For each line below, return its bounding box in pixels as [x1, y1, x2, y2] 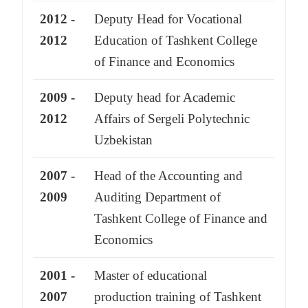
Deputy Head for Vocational [94, 12, 243, 27]
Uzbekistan [94, 133, 153, 148]
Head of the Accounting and [94, 168, 243, 184]
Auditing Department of [94, 190, 221, 205]
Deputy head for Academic [94, 90, 236, 105]
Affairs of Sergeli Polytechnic [94, 111, 250, 126]
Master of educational [94, 268, 208, 283]
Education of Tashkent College [94, 33, 258, 48]
